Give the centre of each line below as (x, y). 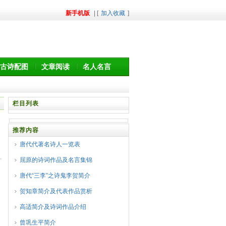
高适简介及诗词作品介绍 (53, 207)
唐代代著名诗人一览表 (50, 144)
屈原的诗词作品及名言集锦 (56, 160)
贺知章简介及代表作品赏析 (56, 191)
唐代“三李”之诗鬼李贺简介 (55, 176)
